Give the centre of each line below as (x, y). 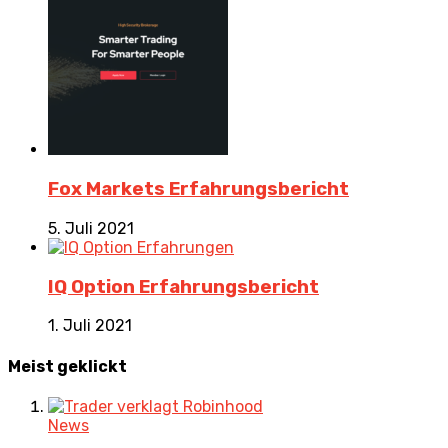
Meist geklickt (67, 366)
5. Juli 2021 (91, 228)
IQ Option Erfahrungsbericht (183, 286)
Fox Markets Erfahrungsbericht (198, 189)
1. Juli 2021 (90, 326)
